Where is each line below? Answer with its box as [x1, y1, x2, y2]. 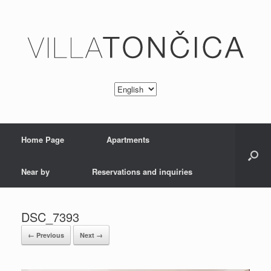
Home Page [21, 134, 64, 145]
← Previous [28, 230, 64, 240]
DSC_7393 [21, 208, 79, 226]
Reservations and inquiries [92, 166, 192, 177]
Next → [80, 230, 103, 240]
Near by [21, 166, 50, 177]
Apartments [106, 134, 149, 145]
